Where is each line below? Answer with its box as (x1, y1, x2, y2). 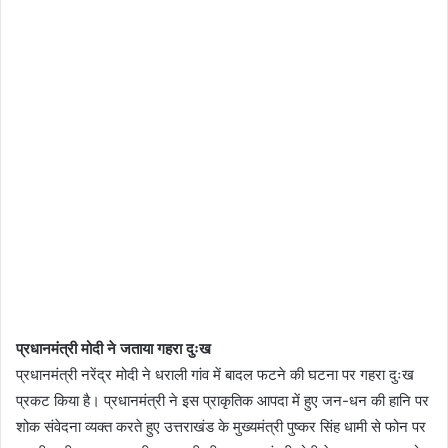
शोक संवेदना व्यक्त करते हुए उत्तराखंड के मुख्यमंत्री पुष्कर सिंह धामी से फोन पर (16, 416, 426, 436)
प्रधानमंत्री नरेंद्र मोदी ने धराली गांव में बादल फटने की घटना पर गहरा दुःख (16, 364, 414, 384)
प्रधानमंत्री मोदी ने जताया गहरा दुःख (16, 338, 211, 358)
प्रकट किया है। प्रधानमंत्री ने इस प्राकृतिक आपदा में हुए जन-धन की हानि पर (16, 390, 429, 410)
